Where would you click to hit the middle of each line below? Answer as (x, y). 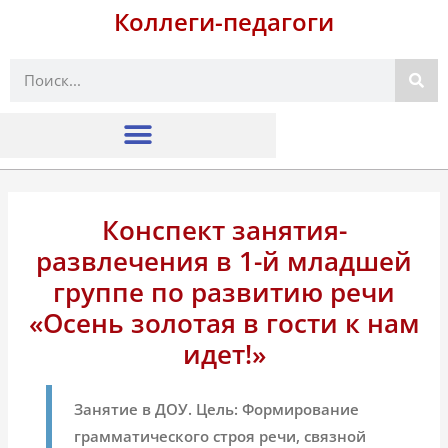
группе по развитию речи (224, 291)
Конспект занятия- (224, 229)
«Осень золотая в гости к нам (224, 322)
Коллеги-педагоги (224, 21)
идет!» (224, 353)
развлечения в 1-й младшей (224, 260)
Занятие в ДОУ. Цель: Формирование (217, 409)
